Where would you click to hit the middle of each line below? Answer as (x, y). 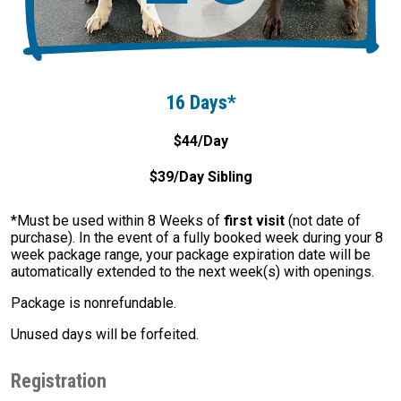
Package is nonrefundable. (94, 303)
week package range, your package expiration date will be (191, 255)
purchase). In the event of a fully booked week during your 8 (197, 238)
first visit (254, 221)
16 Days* (200, 102)
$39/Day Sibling (200, 177)
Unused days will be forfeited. (105, 335)
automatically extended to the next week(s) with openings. (192, 272)
